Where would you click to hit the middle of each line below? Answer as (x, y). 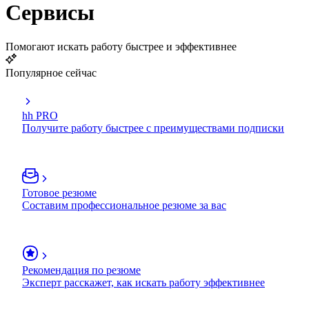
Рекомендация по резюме (81, 270)
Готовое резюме (59, 192)
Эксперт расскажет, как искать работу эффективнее (143, 282)
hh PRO (40, 115)
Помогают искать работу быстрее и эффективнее (121, 46)
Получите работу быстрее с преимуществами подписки (153, 128)
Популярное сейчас (51, 72)
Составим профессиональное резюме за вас (124, 205)
